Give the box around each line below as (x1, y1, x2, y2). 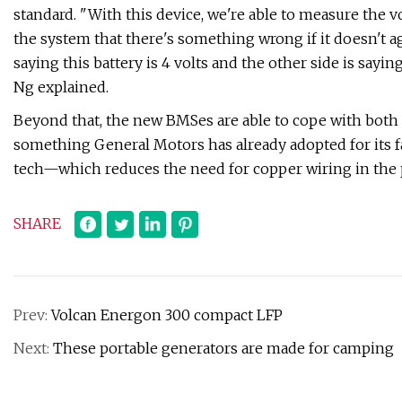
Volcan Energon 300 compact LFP (51, 306, 283, 325)
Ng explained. (13, 78, 109, 97)
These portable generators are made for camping (53, 339, 394, 358)
